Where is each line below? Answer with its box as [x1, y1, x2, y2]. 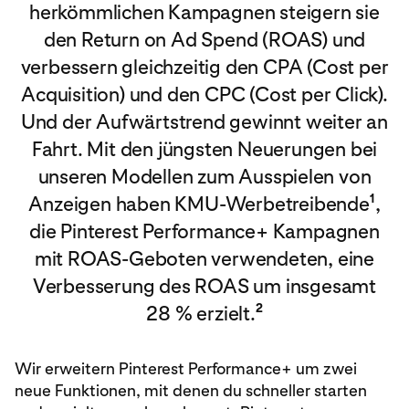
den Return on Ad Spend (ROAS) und [43, 27, 366, 51]
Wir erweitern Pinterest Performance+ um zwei [15, 359, 357, 378]
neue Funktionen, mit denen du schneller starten [15, 381, 367, 400]
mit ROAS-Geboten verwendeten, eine [34, 246, 375, 270]
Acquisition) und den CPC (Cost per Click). [21, 82, 388, 106]
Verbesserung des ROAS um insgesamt [32, 274, 377, 298]
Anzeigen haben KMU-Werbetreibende [28, 192, 370, 215]
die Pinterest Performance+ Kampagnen [29, 219, 380, 243]
